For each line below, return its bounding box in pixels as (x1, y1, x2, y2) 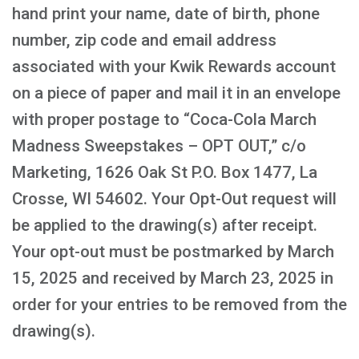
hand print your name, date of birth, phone (12, 4, 320, 23)
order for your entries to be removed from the (12, 295, 347, 314)
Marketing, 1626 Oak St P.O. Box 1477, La (12, 163, 317, 182)
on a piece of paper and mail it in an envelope (12, 83, 341, 103)
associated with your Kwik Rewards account (12, 57, 336, 76)
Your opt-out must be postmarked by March (12, 242, 334, 261)
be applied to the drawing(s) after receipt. (12, 216, 317, 235)
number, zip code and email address (12, 30, 276, 50)
